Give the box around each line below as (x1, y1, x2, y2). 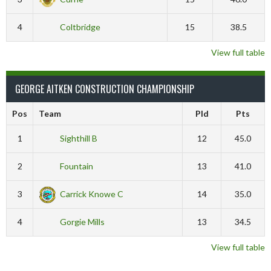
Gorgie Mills (59, 217, 105, 227)
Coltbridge (59, 22, 100, 32)
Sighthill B (59, 133, 97, 143)
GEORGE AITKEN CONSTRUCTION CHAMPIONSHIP (15, 82, 194, 96)
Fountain (59, 161, 93, 171)
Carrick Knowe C (59, 189, 123, 199)
